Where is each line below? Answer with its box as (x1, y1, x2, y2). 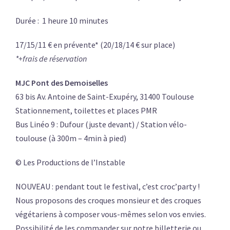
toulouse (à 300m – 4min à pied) (15, 133, 126, 144)
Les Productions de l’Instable (22, 157, 125, 168)
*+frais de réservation (15, 53, 87, 64)
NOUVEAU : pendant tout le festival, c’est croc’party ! (15, 181, 200, 192)
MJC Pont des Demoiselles (15, 78, 108, 88)
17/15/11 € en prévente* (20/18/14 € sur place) (15, 40, 175, 50)
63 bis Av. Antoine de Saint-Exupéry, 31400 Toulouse (15, 91, 194, 102)
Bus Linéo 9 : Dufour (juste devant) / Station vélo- (15, 119, 187, 130)
